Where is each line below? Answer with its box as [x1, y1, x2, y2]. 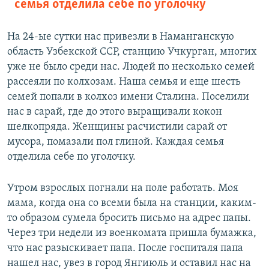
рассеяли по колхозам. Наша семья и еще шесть [7, 76, 241, 88]
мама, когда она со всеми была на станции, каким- [7, 198, 256, 209]
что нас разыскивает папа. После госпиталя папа [7, 243, 243, 254]
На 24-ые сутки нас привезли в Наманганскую [7, 31, 234, 43]
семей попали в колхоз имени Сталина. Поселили [7, 91, 249, 103]
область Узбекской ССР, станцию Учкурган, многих [7, 46, 257, 58]
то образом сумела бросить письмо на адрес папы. [7, 213, 251, 224]
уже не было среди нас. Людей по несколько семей [7, 61, 255, 73]
